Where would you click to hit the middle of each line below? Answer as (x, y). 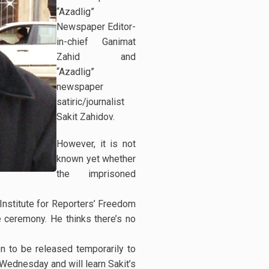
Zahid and (96, 57)
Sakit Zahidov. (87, 117)
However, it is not (96, 144)
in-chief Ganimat (96, 42)
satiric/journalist (90, 102)
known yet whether (96, 159)
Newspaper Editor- (96, 27)
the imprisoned (96, 174)
